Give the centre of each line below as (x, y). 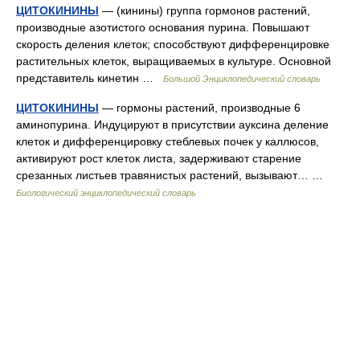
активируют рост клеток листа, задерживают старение (159, 158)
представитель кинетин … (90, 78)
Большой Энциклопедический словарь (242, 79)
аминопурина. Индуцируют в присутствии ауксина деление (172, 125)
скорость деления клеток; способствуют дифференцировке (173, 44)
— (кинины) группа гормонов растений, (205, 10)
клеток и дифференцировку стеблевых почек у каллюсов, (168, 141)
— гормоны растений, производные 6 (200, 108)
